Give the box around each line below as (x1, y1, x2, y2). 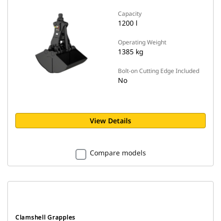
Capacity (118, 9, 142, 18)
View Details (90, 116, 131, 125)
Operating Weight (118, 38, 166, 46)
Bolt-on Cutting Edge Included (118, 67, 199, 75)
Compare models (89, 148, 146, 157)
